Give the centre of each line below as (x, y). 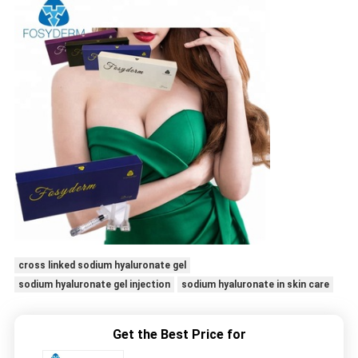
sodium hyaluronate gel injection (94, 285)
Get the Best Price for (179, 335)
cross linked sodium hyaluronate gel (102, 266)
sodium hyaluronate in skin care (255, 285)
